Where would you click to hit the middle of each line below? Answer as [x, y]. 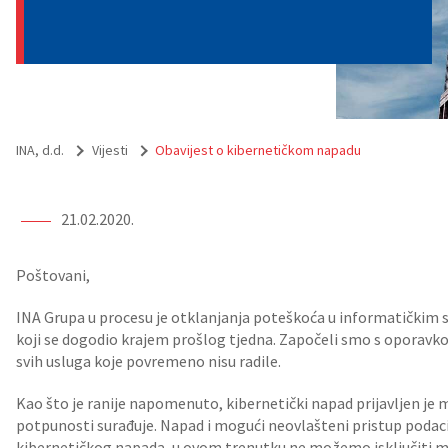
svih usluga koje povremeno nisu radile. [148, 361]
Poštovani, [53, 275]
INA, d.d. [40, 150]
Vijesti [109, 150]
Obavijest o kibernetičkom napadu [258, 150]
